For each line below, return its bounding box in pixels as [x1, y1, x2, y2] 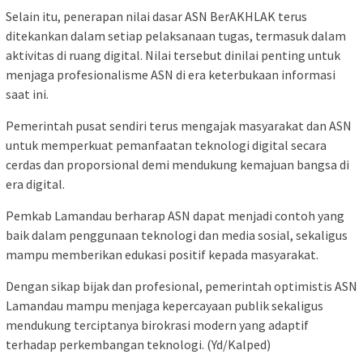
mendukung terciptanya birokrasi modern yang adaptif [6, 316, 309, 333]
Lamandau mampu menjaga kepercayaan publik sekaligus [6, 297, 323, 314]
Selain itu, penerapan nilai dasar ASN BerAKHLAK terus [6, 7, 307, 24]
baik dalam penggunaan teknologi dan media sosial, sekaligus [6, 226, 348, 243]
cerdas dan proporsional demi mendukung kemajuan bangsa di [6, 156, 349, 173]
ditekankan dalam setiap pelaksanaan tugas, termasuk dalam [6, 27, 346, 44]
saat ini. [6, 85, 49, 102]
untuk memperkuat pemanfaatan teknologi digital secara [6, 136, 327, 153]
